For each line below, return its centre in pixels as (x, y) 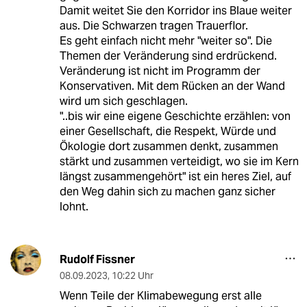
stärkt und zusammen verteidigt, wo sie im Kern (179, 162)
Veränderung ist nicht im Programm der (160, 71)
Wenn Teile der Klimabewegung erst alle (160, 296)
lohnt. (74, 207)
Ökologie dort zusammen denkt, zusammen (169, 147)
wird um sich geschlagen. (123, 101)
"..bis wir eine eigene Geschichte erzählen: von (175, 116)
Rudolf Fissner (97, 260)
